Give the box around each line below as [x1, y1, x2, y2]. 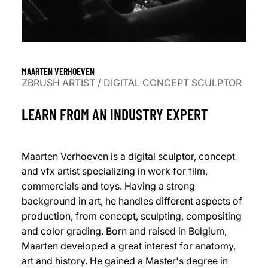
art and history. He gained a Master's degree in [22, 254, 228, 267]
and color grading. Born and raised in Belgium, [22, 224, 227, 237]
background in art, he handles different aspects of [22, 194, 242, 207]
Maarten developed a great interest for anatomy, [22, 239, 236, 252]
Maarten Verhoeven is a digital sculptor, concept [22, 150, 235, 162]
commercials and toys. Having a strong [22, 179, 195, 192]
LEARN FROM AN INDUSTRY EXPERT [22, 105, 208, 124]
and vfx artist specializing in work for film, [22, 165, 208, 177]
